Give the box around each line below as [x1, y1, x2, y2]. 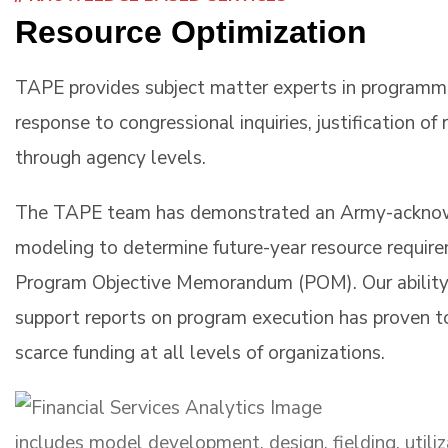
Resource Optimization [15, 13, 367, 50]
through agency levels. [15, 144, 206, 171]
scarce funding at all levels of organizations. [15, 339, 385, 366]
